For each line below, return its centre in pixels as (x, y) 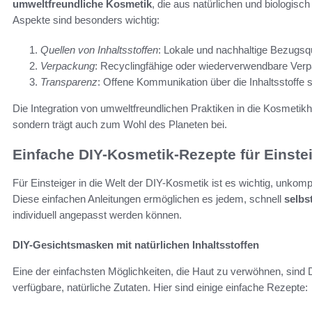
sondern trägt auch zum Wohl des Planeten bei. (120, 125)
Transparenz (69, 82)
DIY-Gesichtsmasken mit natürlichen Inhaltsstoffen (136, 244)
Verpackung (68, 66)
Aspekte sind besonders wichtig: (86, 20)
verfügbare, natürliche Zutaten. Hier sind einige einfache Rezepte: (160, 287)
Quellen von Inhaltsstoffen (99, 50)
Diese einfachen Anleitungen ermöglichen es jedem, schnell (148, 198)
